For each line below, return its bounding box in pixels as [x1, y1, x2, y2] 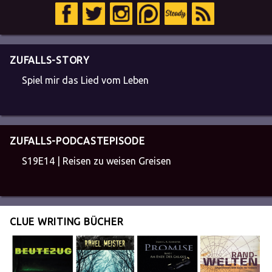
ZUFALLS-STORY [10, 54, 90, 66]
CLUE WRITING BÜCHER [10, 216, 124, 227]
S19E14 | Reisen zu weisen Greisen [22, 155, 171, 166]
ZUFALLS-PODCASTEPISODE [10, 135, 145, 146]
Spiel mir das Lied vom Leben [22, 74, 149, 86]
